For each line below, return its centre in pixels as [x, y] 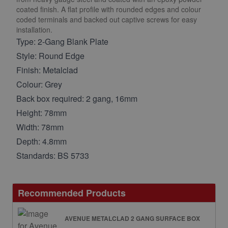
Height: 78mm [41, 112]
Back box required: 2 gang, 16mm [77, 98]
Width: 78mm [40, 127]
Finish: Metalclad [47, 70]
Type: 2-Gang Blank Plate [62, 41]
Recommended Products [72, 193]
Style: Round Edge [50, 55]
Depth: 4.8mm [41, 141]
